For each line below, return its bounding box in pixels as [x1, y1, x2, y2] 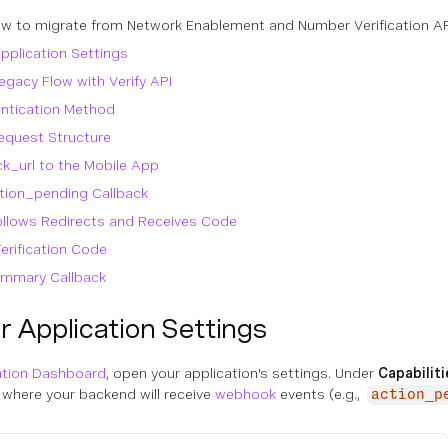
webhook [215, 386, 276, 402]
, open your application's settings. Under [106, 365, 378, 381]
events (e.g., [276, 386, 364, 402]
